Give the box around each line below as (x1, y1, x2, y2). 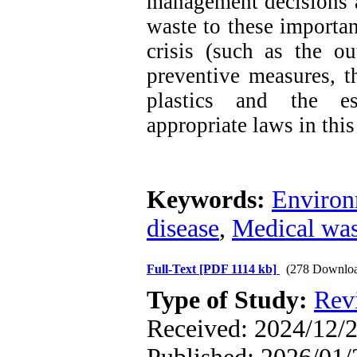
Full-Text (147, 262, 199, 276)
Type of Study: (147, 286, 314, 314)
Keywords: (147, 186, 272, 214)
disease (147, 214, 219, 242)
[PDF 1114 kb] (199, 262, 277, 276)
